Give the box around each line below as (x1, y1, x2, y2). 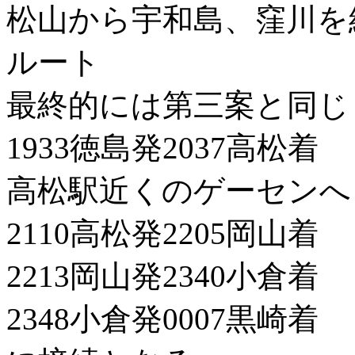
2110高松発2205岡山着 (6, 216, 319, 250)
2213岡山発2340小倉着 (6, 258, 319, 293)
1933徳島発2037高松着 (6, 130, 319, 165)
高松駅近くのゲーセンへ (6, 173, 351, 208)
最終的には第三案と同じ (6, 87, 349, 122)
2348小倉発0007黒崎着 (6, 301, 319, 336)
